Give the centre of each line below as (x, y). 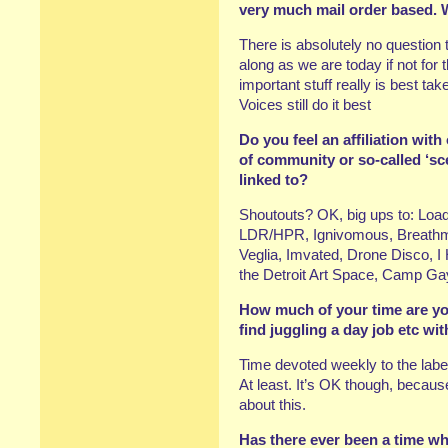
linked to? (273, 179)
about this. (272, 404)
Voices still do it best (305, 104)
